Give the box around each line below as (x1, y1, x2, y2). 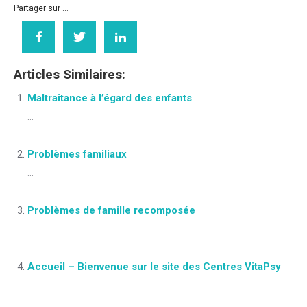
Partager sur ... (14, 3, 69, 13)
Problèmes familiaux (27, 148, 127, 160)
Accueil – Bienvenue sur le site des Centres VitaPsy (27, 260, 281, 273)
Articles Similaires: (14, 67, 125, 82)
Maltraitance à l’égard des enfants (27, 92, 192, 104)
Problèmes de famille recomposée (27, 204, 195, 217)
